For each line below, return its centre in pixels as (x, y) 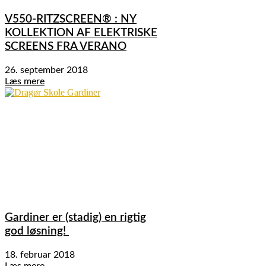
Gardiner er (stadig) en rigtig (75, 218)
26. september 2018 (46, 70)
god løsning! (37, 232)
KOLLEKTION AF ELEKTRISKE (81, 33)
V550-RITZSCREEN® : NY (71, 20)
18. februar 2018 (40, 254)
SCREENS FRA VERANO (66, 47)
